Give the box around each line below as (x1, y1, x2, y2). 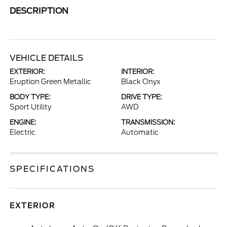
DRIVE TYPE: (121, 93, 162, 101)
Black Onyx (121, 78, 161, 86)
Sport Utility (10, 103, 52, 111)
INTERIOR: (121, 68, 154, 75)
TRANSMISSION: (121, 119, 175, 126)
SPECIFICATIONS (10, 164, 95, 174)
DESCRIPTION (10, 6, 69, 16)
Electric (10, 128, 36, 136)
